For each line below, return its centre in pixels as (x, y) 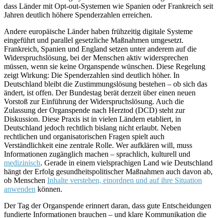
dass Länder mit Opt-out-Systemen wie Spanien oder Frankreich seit (109, 6)
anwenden (20, 189)
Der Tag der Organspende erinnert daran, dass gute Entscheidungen (108, 205)
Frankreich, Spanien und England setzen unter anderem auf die (100, 49)
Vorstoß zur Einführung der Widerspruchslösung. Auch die (94, 101)
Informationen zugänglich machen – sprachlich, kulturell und (97, 154)
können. (49, 189)
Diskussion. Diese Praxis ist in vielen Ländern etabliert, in (92, 119)
